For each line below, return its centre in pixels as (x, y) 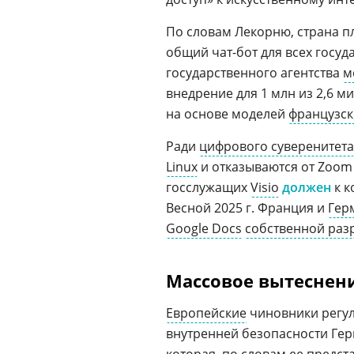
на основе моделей (227, 114)
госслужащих (208, 187)
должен (307, 187)
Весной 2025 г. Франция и (247, 208)
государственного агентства (254, 73)
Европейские (206, 313)
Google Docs (204, 228)
